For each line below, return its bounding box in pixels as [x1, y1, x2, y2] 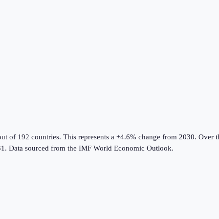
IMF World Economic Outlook [79, 144, 172, 153]
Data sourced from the [9, 144, 79, 153]
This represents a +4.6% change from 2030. [61, 133, 197, 141]
